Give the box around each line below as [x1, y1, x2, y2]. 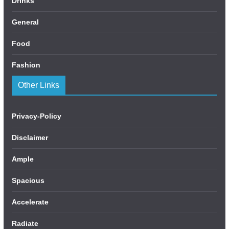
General [11, 18, 39, 27]
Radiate [11, 219, 38, 228]
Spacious [11, 176, 44, 185]
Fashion [11, 61, 40, 70]
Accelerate [11, 198, 49, 207]
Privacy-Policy [11, 112, 61, 121]
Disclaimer [11, 133, 48, 142]
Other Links [17, 81, 59, 90]
